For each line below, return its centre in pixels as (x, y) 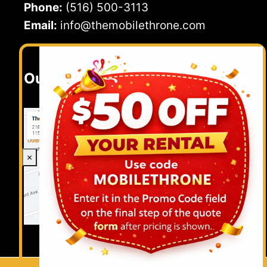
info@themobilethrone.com (133, 25)
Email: (41, 25)
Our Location (69, 78)
